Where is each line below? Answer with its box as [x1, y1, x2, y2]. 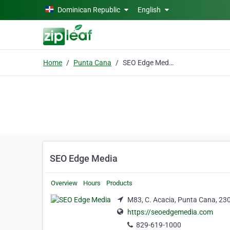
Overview [51, 179, 78, 187]
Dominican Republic [57, 6, 120, 14]
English [138, 6, 162, 14]
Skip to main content [4, 5, 71, 13]
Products [106, 179, 132, 187]
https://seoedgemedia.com [127, 208, 213, 217]
